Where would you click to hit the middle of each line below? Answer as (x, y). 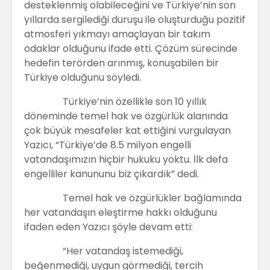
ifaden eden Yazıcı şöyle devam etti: (108, 227)
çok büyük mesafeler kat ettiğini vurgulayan (127, 130)
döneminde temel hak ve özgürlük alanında (126, 116)
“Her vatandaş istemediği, (104, 251)
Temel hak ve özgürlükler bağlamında (133, 198)
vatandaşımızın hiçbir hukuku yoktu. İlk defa (126, 159)
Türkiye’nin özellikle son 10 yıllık (115, 101)
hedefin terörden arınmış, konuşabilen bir (121, 63)
